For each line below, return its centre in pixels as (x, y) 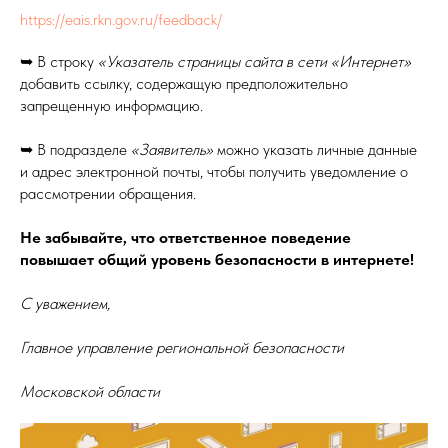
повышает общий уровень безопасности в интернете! (217, 259)
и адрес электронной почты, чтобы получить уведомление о (214, 171)
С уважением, (65, 303)
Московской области (90, 391)
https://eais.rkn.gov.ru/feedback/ (121, 19)
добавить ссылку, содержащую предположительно (184, 83)
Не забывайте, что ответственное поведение (185, 237)
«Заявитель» (172, 149)
